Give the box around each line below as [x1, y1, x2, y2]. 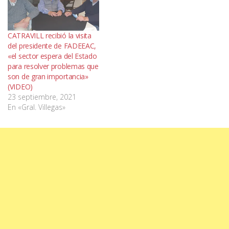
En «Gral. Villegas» [8, 102, 65, 112]
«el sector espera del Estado [8, 51, 97, 61]
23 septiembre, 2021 [8, 91, 76, 102]
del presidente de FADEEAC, [8, 40, 97, 51]
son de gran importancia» [8, 71, 88, 81]
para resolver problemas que [8, 61, 99, 71]
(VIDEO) [8, 81, 33, 91]
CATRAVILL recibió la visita [8, 30, 91, 40]
